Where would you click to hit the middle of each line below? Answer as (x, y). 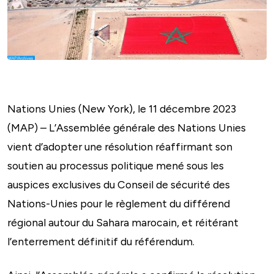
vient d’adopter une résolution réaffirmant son (120, 146)
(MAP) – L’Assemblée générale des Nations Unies (127, 127)
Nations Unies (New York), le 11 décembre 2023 (122, 108)
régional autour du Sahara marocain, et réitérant (123, 222)
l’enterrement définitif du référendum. (101, 241)
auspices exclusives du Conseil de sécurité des (119, 184)
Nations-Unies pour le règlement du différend (119, 203)
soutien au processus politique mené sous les (116, 165)
